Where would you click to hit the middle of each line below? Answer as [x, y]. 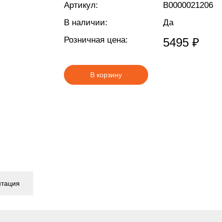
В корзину [106, 75]
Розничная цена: [96, 40]
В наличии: [86, 23]
